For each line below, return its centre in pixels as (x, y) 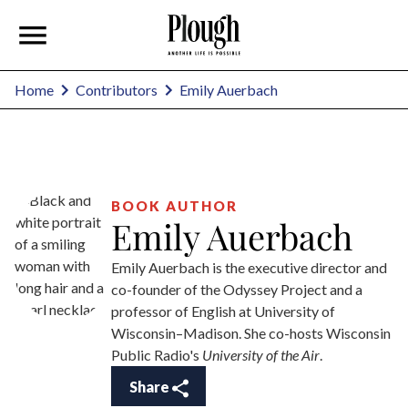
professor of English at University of (223, 311)
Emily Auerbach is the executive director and (249, 268)
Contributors (117, 90)
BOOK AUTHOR (174, 206)
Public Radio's (157, 355)
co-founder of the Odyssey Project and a (237, 290)
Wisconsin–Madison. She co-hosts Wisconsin (251, 333)
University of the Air (261, 355)
